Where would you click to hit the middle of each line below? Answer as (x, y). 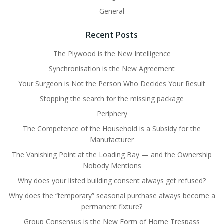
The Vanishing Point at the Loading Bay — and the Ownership (112, 155)
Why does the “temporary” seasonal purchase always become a (112, 196)
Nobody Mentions (112, 166)
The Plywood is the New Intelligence (112, 54)
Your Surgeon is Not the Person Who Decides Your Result (112, 84)
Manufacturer (112, 140)
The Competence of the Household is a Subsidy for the (112, 129)
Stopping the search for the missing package (112, 99)
